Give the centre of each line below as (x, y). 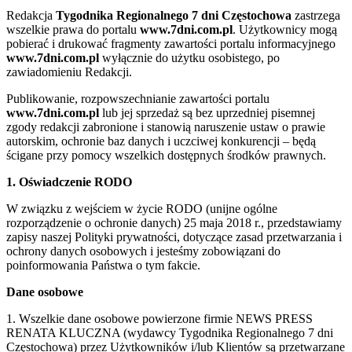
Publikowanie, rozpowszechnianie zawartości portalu (138, 98)
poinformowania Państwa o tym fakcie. (103, 265)
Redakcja (31, 15)
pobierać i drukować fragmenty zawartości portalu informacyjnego (171, 43)
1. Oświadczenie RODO (69, 181)
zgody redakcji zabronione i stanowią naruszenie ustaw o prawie (166, 126)
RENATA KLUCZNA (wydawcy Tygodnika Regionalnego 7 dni (170, 332)
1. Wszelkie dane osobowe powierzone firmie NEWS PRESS (159, 318)
